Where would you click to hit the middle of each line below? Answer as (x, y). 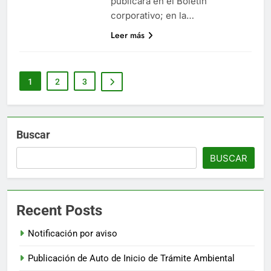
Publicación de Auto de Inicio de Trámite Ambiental (131, 258)
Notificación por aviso (73, 233)
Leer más (127, 35)
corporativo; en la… (152, 15)
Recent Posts (59, 210)
